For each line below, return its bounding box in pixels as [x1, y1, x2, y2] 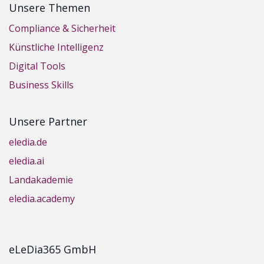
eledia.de [9, 136, 47, 149]
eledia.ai [9, 154, 44, 168]
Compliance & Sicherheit [9, 22, 115, 35]
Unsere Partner [9, 114, 87, 129]
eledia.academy [9, 192, 75, 206]
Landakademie [9, 173, 73, 187]
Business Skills [9, 78, 74, 92]
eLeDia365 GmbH [9, 242, 96, 257]
